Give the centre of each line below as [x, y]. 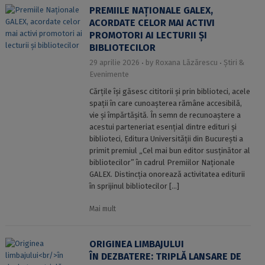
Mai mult [102, 209]
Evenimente [109, 74]
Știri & [234, 62]
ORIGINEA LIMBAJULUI [136, 244]
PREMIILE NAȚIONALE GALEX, [151, 10]
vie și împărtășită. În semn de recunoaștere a [165, 115]
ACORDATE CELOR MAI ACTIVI [152, 23]
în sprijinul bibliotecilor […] [134, 186]
